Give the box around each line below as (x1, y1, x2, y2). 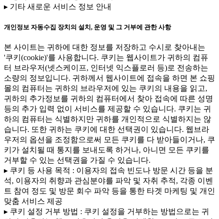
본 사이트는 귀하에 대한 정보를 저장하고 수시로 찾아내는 (4, 43, 205, 52)
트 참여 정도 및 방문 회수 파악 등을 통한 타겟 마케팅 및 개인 (4, 187, 215, 196)
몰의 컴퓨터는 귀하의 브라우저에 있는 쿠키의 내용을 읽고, (4, 84, 207, 93)
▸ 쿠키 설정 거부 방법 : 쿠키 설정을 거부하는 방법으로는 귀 (4, 207, 209, 216)
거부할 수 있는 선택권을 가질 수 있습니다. (4, 156, 151, 165)
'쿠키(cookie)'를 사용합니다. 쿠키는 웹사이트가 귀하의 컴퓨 (4, 53, 208, 62)
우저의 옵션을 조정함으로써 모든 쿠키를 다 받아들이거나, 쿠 (4, 135, 215, 144)
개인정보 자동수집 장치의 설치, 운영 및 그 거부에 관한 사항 (4, 23, 171, 31)
